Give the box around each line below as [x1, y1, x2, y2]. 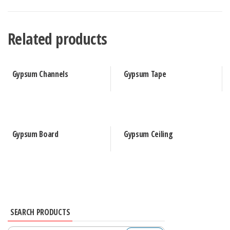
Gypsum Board [12, 128, 59, 140]
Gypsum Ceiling [123, 128, 173, 140]
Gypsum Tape [123, 68, 166, 80]
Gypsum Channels [12, 68, 68, 80]
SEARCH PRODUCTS [10, 206, 70, 218]
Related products [8, 28, 107, 49]
